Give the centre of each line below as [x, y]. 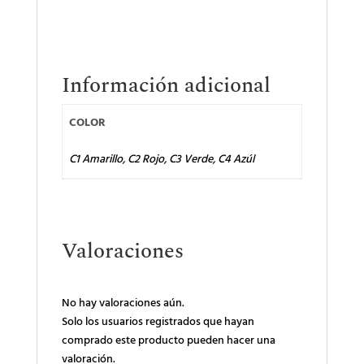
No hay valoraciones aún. [123, 303]
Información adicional [166, 85]
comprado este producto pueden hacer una [168, 341]
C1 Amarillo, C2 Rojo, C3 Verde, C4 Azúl [162, 159]
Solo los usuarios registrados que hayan [158, 322]
